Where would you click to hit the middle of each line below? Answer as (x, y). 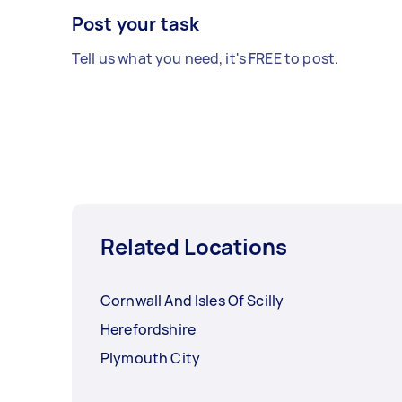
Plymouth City (150, 358)
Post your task (136, 23)
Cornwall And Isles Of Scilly (192, 300)
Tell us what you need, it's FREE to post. (205, 58)
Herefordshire (148, 329)
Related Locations (194, 246)
